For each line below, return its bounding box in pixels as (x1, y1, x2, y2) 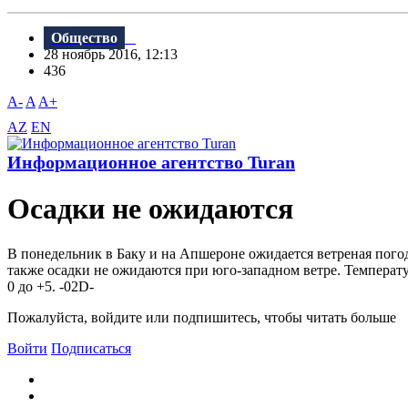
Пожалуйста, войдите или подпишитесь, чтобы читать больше (7, 309, 396, 325)
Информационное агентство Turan (7, 152, 295, 173)
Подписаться (51, 340, 131, 356)
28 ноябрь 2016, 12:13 (44, 46, 189, 63)
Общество (51, 30, 117, 46)
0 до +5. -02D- (7, 278, 94, 294)
